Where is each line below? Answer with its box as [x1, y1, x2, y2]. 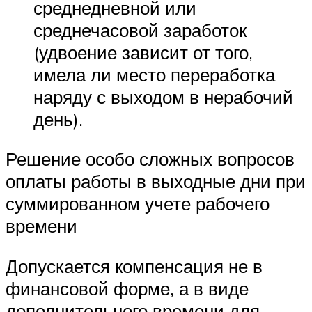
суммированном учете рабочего [6, 192, 270, 215]
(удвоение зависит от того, [33, 40, 253, 63]
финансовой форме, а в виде [6, 277, 249, 300]
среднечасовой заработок [33, 18, 247, 41]
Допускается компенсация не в [6, 255, 263, 278]
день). [33, 107, 83, 130]
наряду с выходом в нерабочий [33, 85, 293, 108]
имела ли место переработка [33, 63, 275, 86]
